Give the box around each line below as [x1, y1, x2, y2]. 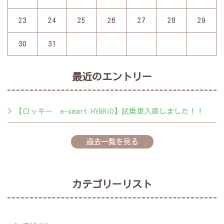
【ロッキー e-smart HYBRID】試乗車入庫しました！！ [15, 107, 204, 115]
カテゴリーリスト [72, 179, 152, 189]
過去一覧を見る [85, 138, 138, 146]
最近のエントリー [72, 71, 152, 82]
